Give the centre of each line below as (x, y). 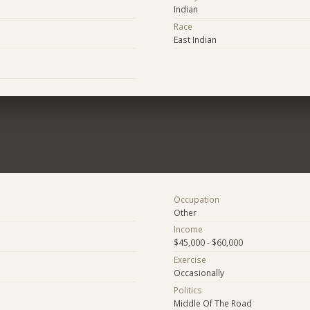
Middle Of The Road (212, 303)
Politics (188, 290)
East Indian (195, 40)
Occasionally (199, 273)
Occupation (196, 199)
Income (188, 229)
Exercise (190, 260)
